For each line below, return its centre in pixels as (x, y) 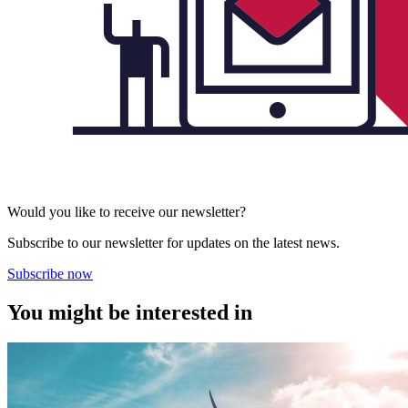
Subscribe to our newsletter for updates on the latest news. (173, 242)
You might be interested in (130, 312)
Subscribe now (50, 273)
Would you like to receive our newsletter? (127, 211)
